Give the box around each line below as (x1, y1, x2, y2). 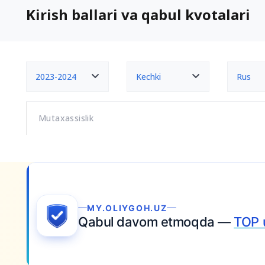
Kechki (136, 71, 161, 82)
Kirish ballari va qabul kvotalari (26, 5, 250, 24)
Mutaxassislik (38, 112, 94, 124)
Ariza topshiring (121, 209, 196, 221)
